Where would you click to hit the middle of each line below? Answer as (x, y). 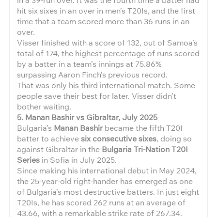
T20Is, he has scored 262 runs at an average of (101, 202)
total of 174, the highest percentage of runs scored (108, 53)
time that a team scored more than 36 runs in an (103, 21)
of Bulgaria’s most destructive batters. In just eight (108, 192)
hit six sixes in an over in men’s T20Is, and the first (106, 11)
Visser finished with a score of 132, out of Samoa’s (107, 43)
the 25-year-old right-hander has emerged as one (105, 181)
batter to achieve (49, 139)
